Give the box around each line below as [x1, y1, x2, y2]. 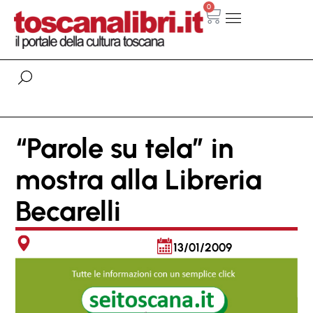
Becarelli [15, 194, 121, 228]
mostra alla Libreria [15, 162, 262, 196]
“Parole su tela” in [15, 131, 233, 165]
